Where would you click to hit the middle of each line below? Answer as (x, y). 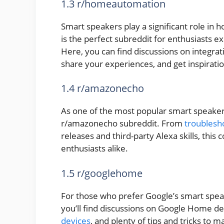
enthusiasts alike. (94, 148)
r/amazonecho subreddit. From (123, 123)
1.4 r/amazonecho (102, 88)
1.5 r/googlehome (102, 173)
